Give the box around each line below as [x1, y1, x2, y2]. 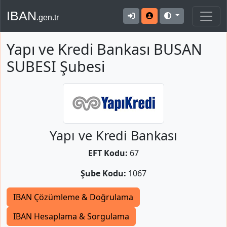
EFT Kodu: [88, 147, 128, 159]
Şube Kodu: [81, 168, 126, 179]
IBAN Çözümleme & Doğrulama [13, 192, 133, 203]
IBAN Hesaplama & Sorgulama [13, 211, 129, 222]
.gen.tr [36, 13, 59, 22]
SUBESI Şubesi [7, 56, 105, 76]
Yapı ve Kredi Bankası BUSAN [7, 39, 202, 59]
